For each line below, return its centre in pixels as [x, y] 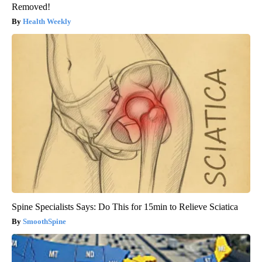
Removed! [31, 6]
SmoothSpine [44, 221]
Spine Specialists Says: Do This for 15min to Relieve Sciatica [125, 206]
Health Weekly [47, 21]
